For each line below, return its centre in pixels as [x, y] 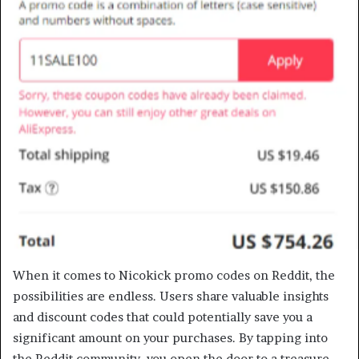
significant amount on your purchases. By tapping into [170, 337]
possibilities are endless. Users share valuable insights [171, 296]
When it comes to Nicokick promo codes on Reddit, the [174, 275]
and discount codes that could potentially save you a [163, 317]
